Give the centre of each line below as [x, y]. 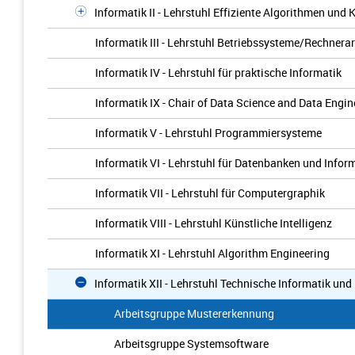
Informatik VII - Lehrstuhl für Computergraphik [210, 193]
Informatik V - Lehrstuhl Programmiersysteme [208, 133]
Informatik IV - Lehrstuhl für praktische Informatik [218, 73]
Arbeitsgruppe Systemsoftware [191, 344]
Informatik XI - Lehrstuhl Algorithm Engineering [212, 253]
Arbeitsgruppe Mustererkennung [194, 313]
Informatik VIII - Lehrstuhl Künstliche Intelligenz [214, 223]
